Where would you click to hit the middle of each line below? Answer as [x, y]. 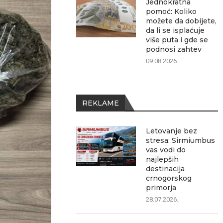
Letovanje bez [172, 131]
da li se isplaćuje [175, 30]
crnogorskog [169, 178]
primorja [161, 188]
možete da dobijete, [181, 21]
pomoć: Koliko [171, 11]
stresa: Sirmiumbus [181, 140]
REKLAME [101, 103]
